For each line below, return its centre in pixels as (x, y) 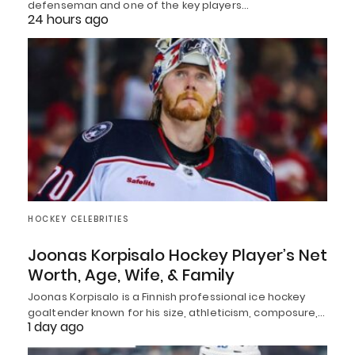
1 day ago (56, 326)
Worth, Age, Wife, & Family (131, 275)
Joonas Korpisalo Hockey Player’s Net (177, 255)
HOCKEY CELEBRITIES (78, 219)
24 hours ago (68, 20)
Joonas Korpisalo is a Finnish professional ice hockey (167, 296)
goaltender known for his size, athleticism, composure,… (177, 312)
